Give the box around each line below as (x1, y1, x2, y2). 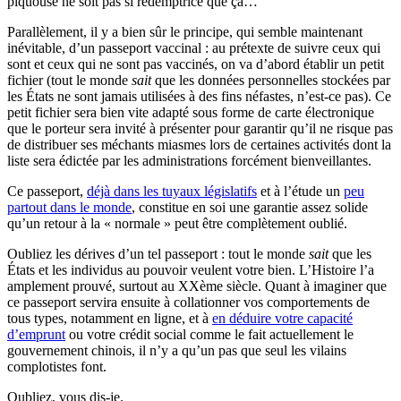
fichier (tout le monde (7, 72, 132, 88)
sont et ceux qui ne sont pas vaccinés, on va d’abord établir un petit (7, 55, 384, 72)
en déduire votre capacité (212, 310, 353, 326)
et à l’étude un (257, 183, 344, 199)
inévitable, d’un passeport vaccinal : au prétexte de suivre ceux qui (7, 39, 380, 55)
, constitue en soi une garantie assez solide (132, 199, 368, 215)
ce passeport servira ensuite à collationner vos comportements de (7, 294, 370, 310)
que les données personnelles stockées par (151, 72, 390, 88)
